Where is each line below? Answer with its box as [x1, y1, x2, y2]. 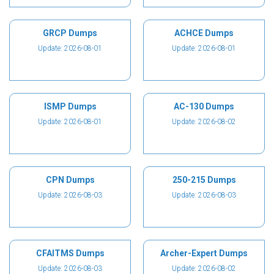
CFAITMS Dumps [35, 248, 105, 258]
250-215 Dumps [172, 175, 236, 185]
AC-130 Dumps [174, 102, 234, 111]
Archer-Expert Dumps [160, 248, 248, 258]
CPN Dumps [45, 175, 95, 185]
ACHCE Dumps [174, 28, 234, 38]
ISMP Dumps [43, 102, 97, 111]
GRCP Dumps [43, 28, 97, 38]
